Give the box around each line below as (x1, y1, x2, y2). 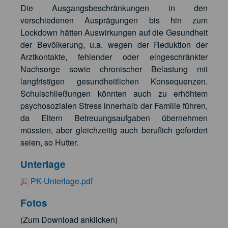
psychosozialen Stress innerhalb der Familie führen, (20, 100, 208, 112)
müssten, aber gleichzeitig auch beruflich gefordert (20, 124, 208, 136)
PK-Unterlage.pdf (31, 175, 93, 187)
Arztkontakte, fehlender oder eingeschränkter (20, 51, 208, 63)
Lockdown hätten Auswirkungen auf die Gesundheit (20, 26, 208, 39)
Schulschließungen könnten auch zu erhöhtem (20, 88, 208, 100)
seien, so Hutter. (20, 136, 78, 149)
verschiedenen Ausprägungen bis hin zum (20, 14, 208, 26)
